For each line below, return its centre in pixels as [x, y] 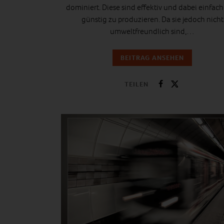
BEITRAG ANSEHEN [152, 58]
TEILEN [136, 84]
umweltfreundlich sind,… [152, 31]
